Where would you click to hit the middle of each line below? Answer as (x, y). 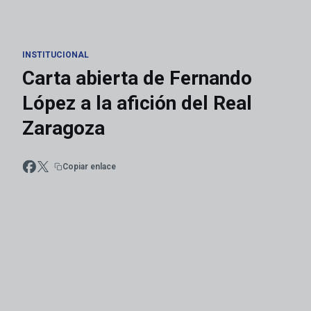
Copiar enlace (89, 166)
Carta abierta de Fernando (137, 78)
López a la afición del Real (137, 103)
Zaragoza (64, 128)
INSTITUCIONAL (56, 55)
